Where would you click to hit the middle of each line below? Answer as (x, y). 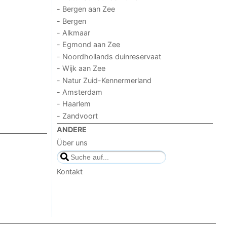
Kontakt (70, 171)
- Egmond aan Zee (89, 45)
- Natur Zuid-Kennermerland (104, 80)
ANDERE (72, 130)
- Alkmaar (74, 33)
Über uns (72, 143)
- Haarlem (74, 104)
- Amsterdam (80, 92)
